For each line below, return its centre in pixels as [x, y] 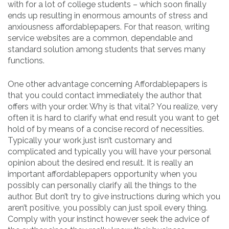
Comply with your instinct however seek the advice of [109, 219]
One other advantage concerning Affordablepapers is [108, 84]
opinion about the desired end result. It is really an [100, 163]
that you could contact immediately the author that [105, 96]
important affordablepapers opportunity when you [102, 174]
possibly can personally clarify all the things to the [102, 186]
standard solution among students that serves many [107, 50]
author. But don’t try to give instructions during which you [114, 197]
